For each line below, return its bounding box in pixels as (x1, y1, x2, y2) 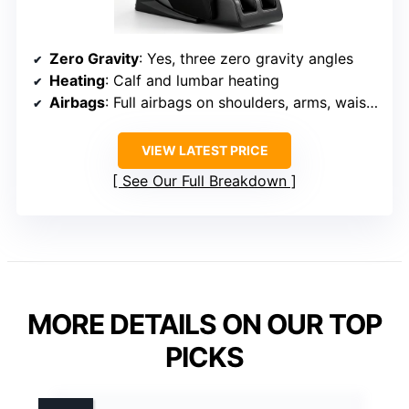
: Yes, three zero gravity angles (139, 48, 353, 68)
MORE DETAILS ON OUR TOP (27, 307, 382, 341)
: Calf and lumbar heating (105, 70, 279, 89)
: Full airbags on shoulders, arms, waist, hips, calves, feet (105, 92, 366, 111)
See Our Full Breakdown (122, 171, 287, 190)
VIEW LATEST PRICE (141, 142, 268, 158)
